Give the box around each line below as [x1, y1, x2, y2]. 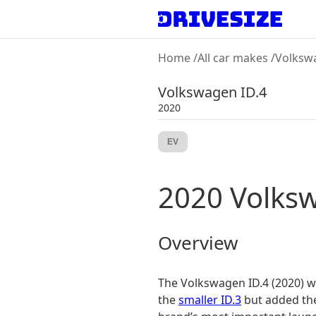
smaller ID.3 [178, 292, 241, 308]
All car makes [197, 50, 268, 66]
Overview [158, 230, 238, 255]
